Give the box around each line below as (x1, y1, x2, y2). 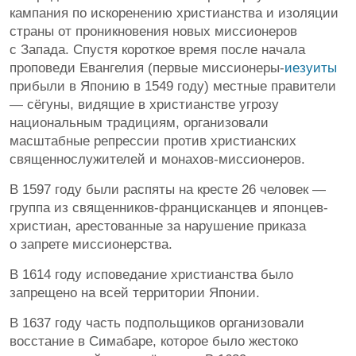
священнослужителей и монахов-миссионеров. (10, 152, 305, 167)
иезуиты (284, 60, 337, 75)
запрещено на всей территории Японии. (10, 285, 260, 300)
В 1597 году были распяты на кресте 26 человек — (10, 182, 326, 197)
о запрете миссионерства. (10, 237, 172, 252)
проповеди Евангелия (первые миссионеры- (10, 60, 284, 75)
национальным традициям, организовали (10, 115, 269, 130)
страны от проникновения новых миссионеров (10, 24, 297, 39)
